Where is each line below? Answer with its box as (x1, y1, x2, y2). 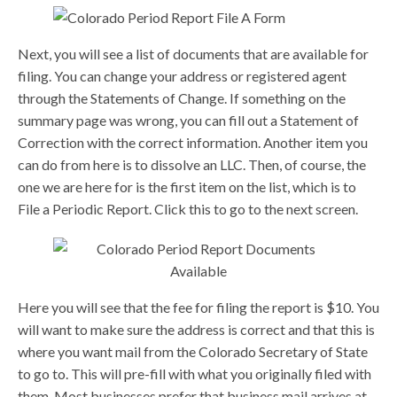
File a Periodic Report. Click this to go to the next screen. (18, 200, 358, 218)
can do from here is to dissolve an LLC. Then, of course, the (18, 156, 366, 174)
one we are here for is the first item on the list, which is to (18, 178, 356, 196)
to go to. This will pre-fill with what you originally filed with (18, 365, 371, 383)
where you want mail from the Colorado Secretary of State (18, 343, 368, 361)
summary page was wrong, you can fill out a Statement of (18, 112, 359, 129)
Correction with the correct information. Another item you (18, 134, 368, 152)
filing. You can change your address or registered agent (18, 67, 346, 85)
